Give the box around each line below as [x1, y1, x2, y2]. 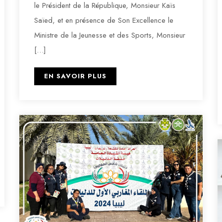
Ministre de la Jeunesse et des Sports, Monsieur [34, 30, 185, 41]
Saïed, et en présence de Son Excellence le [34, 15, 173, 26]
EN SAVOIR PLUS [44, 71, 107, 81]
